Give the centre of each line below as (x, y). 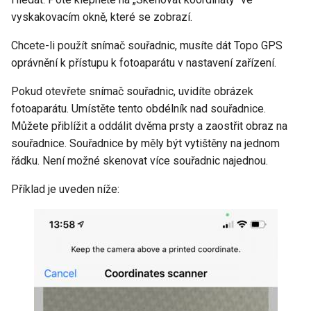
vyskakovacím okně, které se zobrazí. (102, 17)
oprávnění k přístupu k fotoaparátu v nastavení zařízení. (144, 63)
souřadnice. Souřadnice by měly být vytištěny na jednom (145, 143)
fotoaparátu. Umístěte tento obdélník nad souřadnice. (138, 109)
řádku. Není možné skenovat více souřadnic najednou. (140, 161)
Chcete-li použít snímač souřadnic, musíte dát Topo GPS (147, 45)
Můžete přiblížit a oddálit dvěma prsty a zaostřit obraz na (149, 126)
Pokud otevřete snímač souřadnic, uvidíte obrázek (132, 91)
